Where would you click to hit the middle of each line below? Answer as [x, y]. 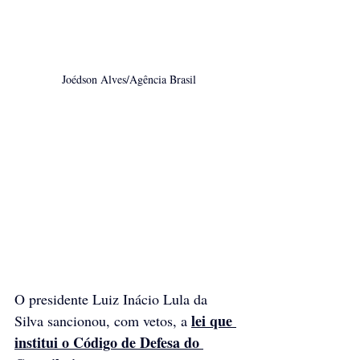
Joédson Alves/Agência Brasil [129, 79]
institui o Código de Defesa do [109, 342]
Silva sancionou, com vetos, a [103, 320]
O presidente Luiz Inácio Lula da [113, 299]
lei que [214, 320]
